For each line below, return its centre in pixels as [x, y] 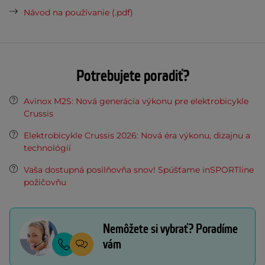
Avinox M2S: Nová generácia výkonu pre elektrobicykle [136, 101]
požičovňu [45, 182]
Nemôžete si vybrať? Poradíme [171, 229]
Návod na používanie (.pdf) [78, 13]
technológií [47, 148]
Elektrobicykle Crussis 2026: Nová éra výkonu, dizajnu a [137, 136]
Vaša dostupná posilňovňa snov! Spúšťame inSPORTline [139, 170]
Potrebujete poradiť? [132, 77]
